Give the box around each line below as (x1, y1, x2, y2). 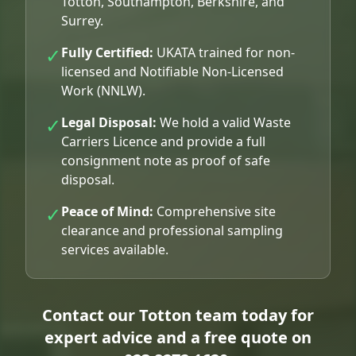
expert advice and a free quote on (44, 327, 311, 349)
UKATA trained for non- (153, 44, 295, 62)
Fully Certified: (61, 44, 153, 62)
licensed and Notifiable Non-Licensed (61, 63, 284, 81)
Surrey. (61, 12, 103, 30)
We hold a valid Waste (157, 114, 291, 132)
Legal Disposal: (61, 114, 157, 132)
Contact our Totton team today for (42, 304, 314, 327)
